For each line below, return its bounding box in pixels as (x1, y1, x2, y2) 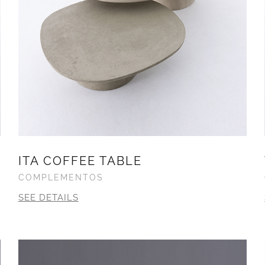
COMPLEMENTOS (18, 172, 104, 182)
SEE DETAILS (18, 192, 79, 203)
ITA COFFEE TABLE (18, 153, 142, 168)
